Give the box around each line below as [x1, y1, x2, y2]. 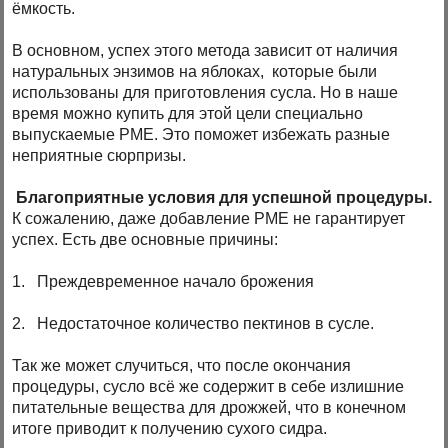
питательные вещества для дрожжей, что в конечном [12, 399, 407, 417]
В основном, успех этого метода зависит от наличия [12, 42, 399, 60]
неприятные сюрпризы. [12, 147, 187, 165]
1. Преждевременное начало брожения [12, 273, 315, 291]
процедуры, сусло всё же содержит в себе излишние [12, 378, 405, 396]
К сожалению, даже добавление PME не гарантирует [12, 210, 406, 228]
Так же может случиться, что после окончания [12, 357, 352, 375]
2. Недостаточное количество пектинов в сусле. [12, 315, 375, 333]
